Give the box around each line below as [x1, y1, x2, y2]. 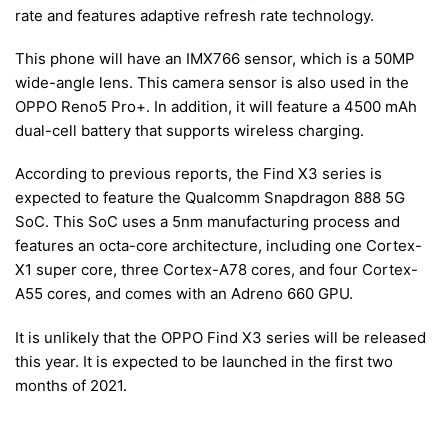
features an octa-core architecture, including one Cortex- [15, 236, 422, 256]
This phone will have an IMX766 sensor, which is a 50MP [15, 49, 415, 69]
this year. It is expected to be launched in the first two [15, 351, 393, 371]
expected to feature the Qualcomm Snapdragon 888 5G [15, 188, 405, 208]
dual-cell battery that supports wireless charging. [15, 121, 364, 141]
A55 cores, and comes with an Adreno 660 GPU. [15, 284, 353, 304]
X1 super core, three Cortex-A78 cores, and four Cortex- [15, 260, 418, 280]
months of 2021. [15, 375, 127, 395]
